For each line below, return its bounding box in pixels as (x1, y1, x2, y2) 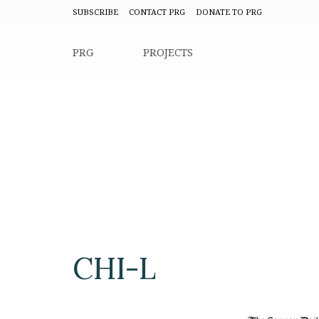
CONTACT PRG (129, 6, 185, 17)
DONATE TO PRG (196, 6, 262, 17)
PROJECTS (143, 45, 193, 59)
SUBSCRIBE (73, 6, 118, 17)
